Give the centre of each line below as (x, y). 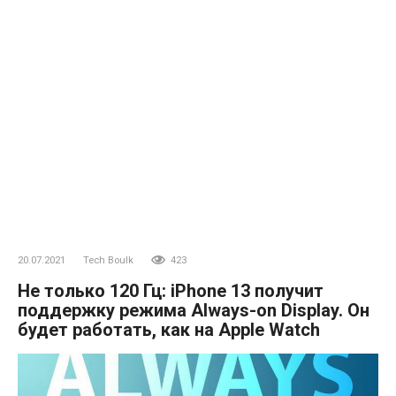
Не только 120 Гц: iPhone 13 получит (171, 290)
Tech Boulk (108, 260)
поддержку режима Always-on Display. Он (194, 310)
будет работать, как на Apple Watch (169, 329)
